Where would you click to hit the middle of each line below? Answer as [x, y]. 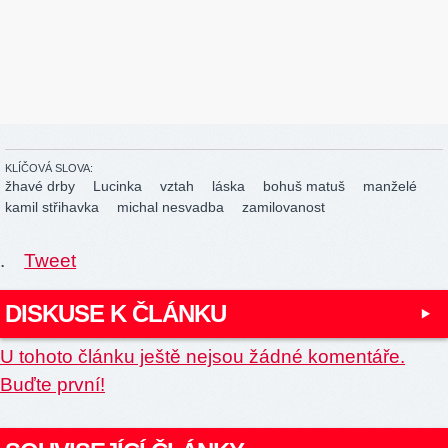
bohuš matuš [304, 185]
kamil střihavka [52, 206]
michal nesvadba [170, 206]
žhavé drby [40, 185]
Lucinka [117, 185]
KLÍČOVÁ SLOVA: [49, 167]
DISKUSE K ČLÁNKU [115, 313]
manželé [390, 185]
